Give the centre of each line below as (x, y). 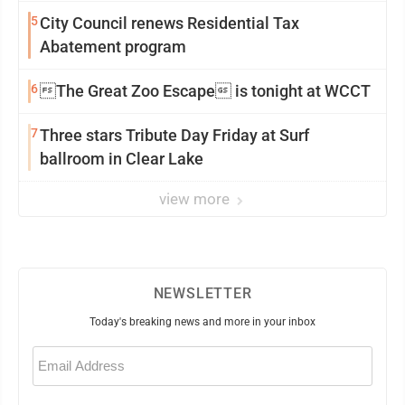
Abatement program (113, 47)
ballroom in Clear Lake (122, 159)
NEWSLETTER (202, 294)
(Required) (53, 365)
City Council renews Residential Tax (170, 24)
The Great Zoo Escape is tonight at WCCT (205, 91)
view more (196, 199)
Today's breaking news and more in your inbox (202, 322)
